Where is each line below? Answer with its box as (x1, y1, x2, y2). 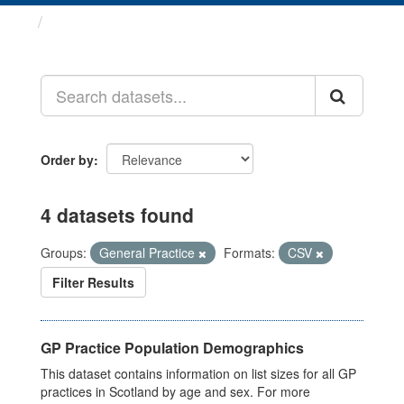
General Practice (99, 243, 198, 262)
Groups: (41, 243, 87, 262)
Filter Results (52, 273, 134, 291)
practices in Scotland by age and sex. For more (41, 382, 310, 400)
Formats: (224, 243, 275, 262)
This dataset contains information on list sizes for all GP (41, 364, 356, 382)
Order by (41, 151, 94, 169)
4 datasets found (41, 201, 194, 228)
